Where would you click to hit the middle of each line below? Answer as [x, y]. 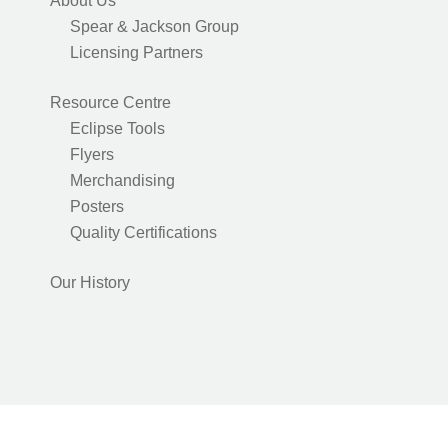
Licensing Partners [136, 52]
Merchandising [122, 180]
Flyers [92, 154]
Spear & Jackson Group [154, 26]
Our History [90, 282]
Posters [97, 206]
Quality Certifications [143, 232]
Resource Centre [110, 102]
